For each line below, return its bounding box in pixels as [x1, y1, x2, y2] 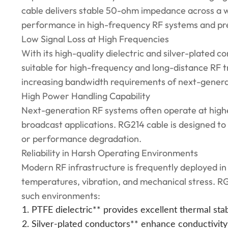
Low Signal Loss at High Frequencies [21, 33, 169, 45]
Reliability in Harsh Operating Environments [21, 147, 198, 159]
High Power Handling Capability [21, 90, 150, 102]
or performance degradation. [21, 133, 141, 145]
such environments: [21, 190, 100, 202]
